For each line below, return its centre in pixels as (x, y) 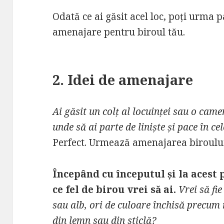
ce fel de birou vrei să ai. (116, 189)
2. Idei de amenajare (123, 79)
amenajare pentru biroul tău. (120, 32)
